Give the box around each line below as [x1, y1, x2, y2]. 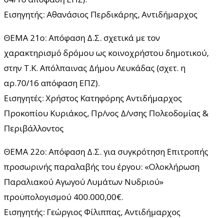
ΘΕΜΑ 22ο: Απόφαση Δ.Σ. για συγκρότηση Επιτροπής [4, 145, 208, 157]
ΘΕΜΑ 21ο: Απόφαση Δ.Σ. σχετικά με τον [4, 32, 160, 43]
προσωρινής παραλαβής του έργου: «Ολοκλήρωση [4, 161, 200, 172]
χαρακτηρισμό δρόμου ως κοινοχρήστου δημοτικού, [4, 47, 209, 58]
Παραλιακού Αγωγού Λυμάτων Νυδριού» [4, 176, 163, 187]
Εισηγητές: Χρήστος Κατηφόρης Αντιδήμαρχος [4, 92, 182, 104]
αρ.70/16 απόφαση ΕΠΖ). [4, 77, 100, 89]
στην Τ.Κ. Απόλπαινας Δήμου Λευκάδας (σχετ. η [4, 62, 185, 73]
